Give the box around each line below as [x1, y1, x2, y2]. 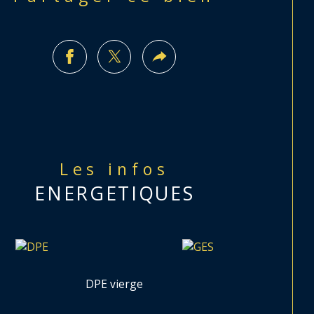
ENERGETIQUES [34, 179, 195, 206]
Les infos [72, 157, 170, 180]
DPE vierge [86, 276, 144, 292]
